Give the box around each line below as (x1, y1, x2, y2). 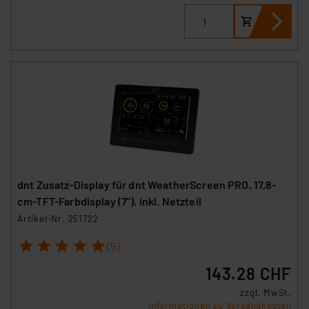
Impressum (23, 15, 78, 28)
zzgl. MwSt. (240, 287, 292, 299)
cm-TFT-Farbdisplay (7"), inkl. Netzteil (17, 194, 202, 208)
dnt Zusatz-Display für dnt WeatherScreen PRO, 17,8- (17, 177, 277, 191)
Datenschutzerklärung (82, 15, 190, 28)
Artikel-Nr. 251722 (17, 212, 99, 224)
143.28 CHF (206, 263, 292, 284)
